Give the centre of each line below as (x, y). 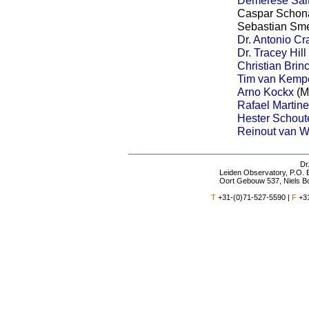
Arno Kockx (266, 91)
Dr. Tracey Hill (272, 52)
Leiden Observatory (252, 172)
